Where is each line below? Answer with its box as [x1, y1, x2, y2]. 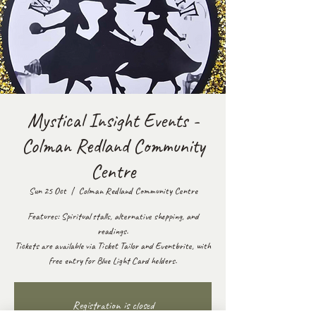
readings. [97, 225, 128, 237]
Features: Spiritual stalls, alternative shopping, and [27, 210, 199, 222]
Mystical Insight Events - [27, 108, 199, 133]
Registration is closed [72, 298, 154, 312]
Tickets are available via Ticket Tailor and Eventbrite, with [15, 240, 211, 252]
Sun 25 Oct [28, 185, 66, 197]
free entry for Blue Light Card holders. [49, 255, 177, 267]
